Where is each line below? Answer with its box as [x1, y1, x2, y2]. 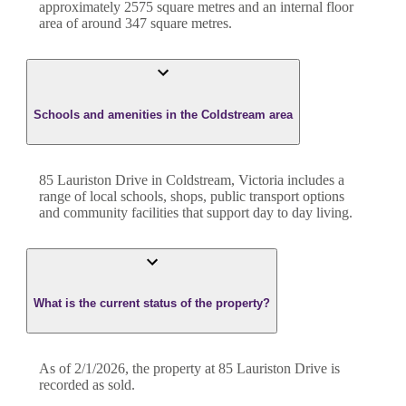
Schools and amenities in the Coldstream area [34, 107, 293, 121]
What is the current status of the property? [34, 296, 270, 311]
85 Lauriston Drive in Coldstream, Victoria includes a [39, 171, 344, 188]
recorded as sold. [39, 377, 135, 393]
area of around [39, 15, 125, 32]
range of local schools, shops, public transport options [39, 188, 344, 204]
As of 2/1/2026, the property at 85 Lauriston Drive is [39, 361, 340, 377]
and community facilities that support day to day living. [39, 204, 353, 220]
